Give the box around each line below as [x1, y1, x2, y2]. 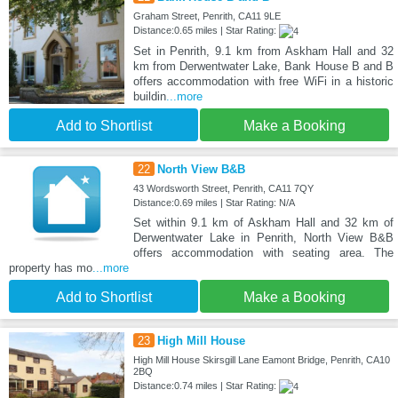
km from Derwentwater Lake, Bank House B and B [132, 59, 394, 73]
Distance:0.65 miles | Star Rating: [132, 24, 279, 36]
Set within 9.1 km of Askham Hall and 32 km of [132, 215, 394, 229]
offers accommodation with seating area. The [132, 245, 394, 259]
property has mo [9, 260, 92, 275]
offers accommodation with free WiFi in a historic [132, 74, 394, 88]
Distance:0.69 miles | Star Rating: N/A [132, 196, 295, 208]
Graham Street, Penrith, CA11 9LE [132, 10, 281, 21]
